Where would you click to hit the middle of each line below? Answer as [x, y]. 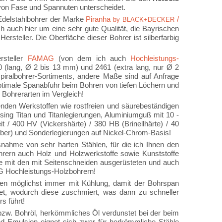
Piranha [98, 19]
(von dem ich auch [92, 58]
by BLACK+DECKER [143, 20]
